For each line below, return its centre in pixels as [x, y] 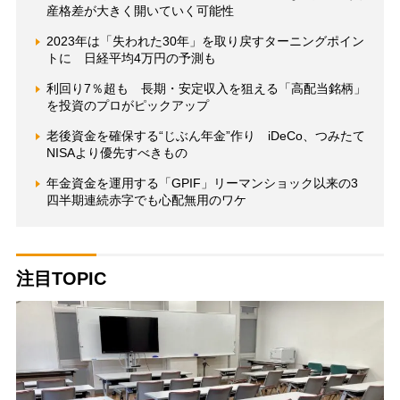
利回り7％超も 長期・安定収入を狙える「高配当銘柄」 [206, 89]
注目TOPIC [61, 279]
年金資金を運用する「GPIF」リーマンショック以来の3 [202, 183]
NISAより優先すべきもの [117, 153]
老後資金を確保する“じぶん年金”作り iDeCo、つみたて [205, 136]
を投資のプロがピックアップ [127, 106]
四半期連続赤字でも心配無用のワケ [146, 200]
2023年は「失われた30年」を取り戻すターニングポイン [205, 42]
